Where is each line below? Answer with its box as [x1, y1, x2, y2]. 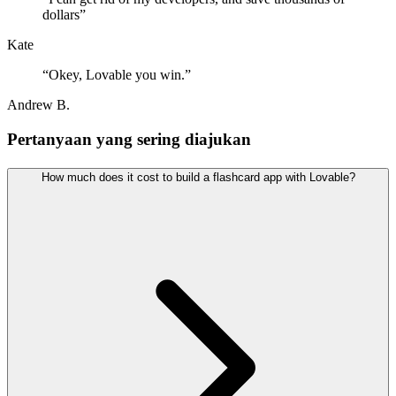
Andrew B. [7, 97, 70, 113]
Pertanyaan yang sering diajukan [7, 130, 251, 149]
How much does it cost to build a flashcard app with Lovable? [41, 170, 355, 184]
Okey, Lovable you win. [49, 67, 185, 83]
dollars [42, 7, 80, 23]
